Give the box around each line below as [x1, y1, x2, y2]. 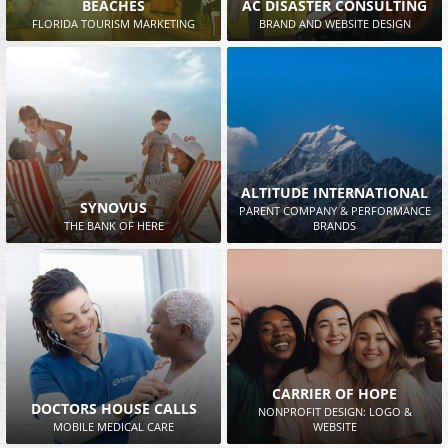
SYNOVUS [80, 197, 147, 217]
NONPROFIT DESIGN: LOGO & [257, 404, 412, 420]
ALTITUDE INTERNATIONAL [241, 182, 428, 202]
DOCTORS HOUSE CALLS [30, 399, 197, 419]
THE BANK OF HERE [63, 217, 164, 233]
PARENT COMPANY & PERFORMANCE [238, 202, 431, 218]
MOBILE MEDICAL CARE [53, 419, 174, 435]
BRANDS [313, 217, 356, 233]
